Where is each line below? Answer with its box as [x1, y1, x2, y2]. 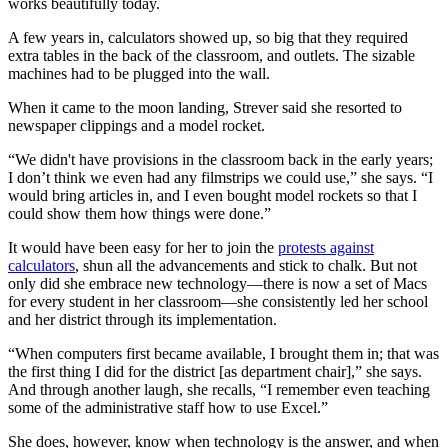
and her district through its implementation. [8, 311, 277, 329]
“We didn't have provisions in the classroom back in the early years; [8, 151, 433, 169]
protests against [278, 239, 374, 257]
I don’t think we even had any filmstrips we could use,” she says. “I [8, 169, 433, 187]
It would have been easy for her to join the [8, 239, 278, 257]
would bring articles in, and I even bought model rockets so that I [8, 187, 417, 205]
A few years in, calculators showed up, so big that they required [8, 29, 408, 47]
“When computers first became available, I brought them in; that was [8, 345, 439, 363]
